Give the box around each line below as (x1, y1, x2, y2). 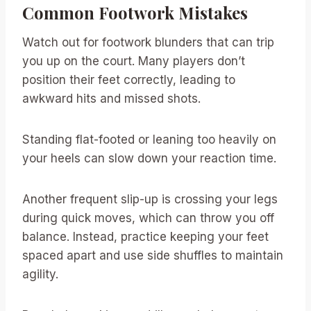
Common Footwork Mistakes (22, 1, 248, 24)
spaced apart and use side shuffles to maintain (22, 249, 283, 263)
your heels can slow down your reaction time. (22, 151, 276, 166)
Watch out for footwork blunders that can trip (22, 35, 274, 50)
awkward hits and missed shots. (22, 92, 201, 106)
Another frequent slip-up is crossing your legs (22, 192, 278, 207)
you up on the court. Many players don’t (22, 54, 245, 69)
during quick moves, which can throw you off (22, 211, 274, 226)
